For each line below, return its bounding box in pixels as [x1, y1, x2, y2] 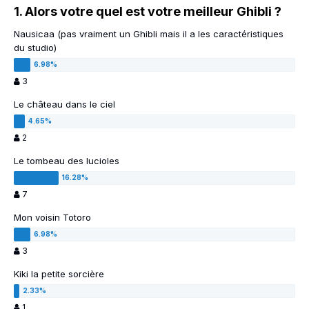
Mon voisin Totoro [14, 212, 91, 223]
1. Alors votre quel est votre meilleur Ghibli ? [14, 4, 281, 19]
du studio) [14, 42, 57, 54]
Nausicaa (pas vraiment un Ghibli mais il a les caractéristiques [14, 28, 283, 40]
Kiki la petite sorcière [14, 268, 104, 280]
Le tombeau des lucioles [14, 155, 119, 167]
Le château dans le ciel [14, 99, 115, 110]
